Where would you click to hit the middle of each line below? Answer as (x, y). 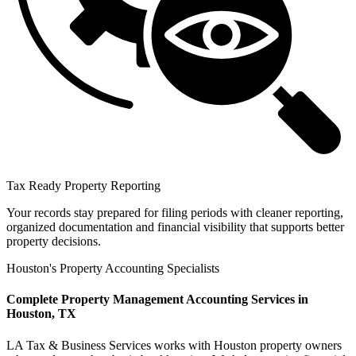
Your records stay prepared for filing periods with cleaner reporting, (175, 213)
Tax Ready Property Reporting (83, 186)
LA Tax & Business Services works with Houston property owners (174, 345)
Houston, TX (41, 314)
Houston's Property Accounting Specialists (113, 269)
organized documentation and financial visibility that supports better (175, 227)
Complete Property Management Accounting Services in (157, 300)
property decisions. (54, 242)
